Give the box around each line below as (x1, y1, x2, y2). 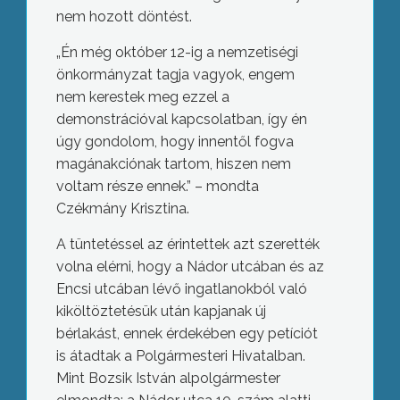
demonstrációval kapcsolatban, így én (55, 111, 307, 129)
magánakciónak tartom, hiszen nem (55, 155, 291, 173)
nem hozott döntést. (55, 8, 192, 26)
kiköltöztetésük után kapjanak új (55, 303, 266, 321)
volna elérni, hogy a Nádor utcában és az (55, 258, 324, 276)
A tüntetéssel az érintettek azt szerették (55, 236, 320, 254)
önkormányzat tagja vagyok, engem (55, 66, 295, 84)
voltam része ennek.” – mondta (55, 178, 259, 196)
